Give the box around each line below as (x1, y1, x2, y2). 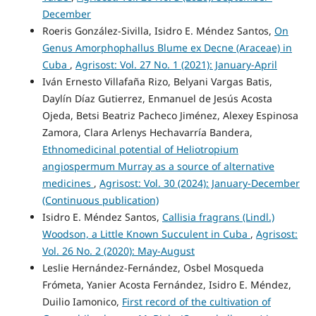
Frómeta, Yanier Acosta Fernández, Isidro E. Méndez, (42, 278, 291, 292)
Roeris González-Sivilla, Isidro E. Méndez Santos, (42, 24, 274, 38)
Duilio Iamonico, (42, 295, 122, 309)
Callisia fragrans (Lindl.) (162, 210, 274, 224)
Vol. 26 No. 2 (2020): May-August (42, 244, 195, 258)
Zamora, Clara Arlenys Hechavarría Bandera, (42, 126, 253, 140)
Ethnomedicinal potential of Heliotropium (42, 142, 238, 157)
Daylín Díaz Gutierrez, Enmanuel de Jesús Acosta (42, 92, 272, 106)
